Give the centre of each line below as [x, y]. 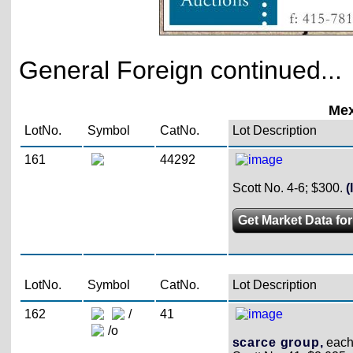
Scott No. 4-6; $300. [287, 188]
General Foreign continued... [180, 71]
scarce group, [278, 342]
